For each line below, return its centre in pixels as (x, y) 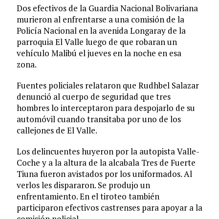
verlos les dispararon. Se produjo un (83, 185)
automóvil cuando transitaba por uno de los (99, 119)
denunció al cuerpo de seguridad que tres (93, 97)
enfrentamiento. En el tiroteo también (88, 197)
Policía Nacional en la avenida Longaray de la (101, 31)
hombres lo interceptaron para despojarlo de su (106, 108)
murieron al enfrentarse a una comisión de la (100, 20)
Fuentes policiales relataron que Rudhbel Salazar (108, 86)
